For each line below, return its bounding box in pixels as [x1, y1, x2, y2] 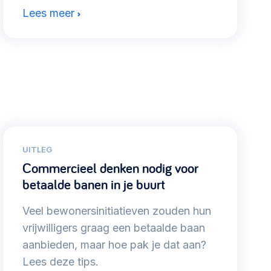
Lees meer [22, 7, 74, 20]
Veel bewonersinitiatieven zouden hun [22, 204, 211, 218]
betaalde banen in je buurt [22, 175, 165, 194]
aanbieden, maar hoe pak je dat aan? [22, 238, 206, 252]
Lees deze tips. [22, 255, 99, 269]
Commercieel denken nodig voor [22, 159, 198, 178]
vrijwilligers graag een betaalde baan [22, 221, 205, 235]
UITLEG [22, 145, 52, 155]
